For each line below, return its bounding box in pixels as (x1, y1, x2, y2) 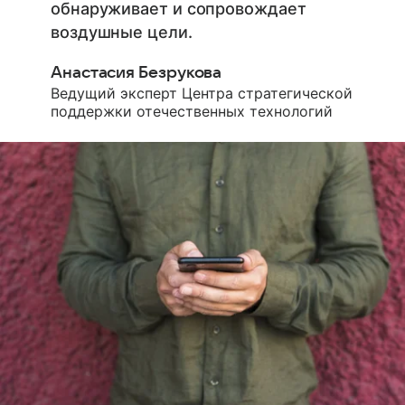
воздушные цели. (51, 22, 193, 42)
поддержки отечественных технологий (51, 101, 333, 120)
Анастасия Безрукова (51, 63, 222, 81)
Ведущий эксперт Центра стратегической (51, 83, 353, 102)
